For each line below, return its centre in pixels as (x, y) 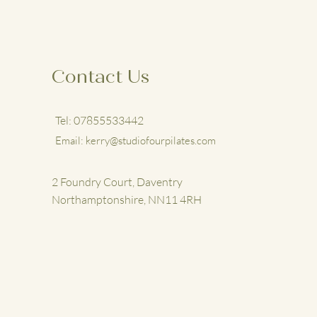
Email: (70, 140)
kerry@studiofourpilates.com (150, 140)
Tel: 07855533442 (99, 120)
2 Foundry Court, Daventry (117, 182)
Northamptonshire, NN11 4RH (126, 200)
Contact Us (100, 76)
